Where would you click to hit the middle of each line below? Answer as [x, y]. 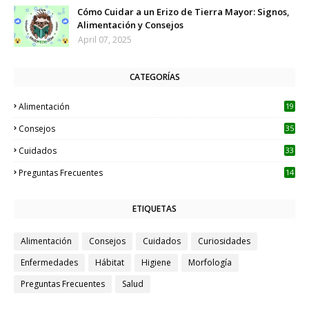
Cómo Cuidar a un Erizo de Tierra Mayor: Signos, [183, 12]
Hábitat [110, 262]
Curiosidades [224, 241]
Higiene [156, 262]
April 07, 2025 [105, 40]
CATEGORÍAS [154, 77]
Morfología [210, 262]
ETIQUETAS [154, 209]
